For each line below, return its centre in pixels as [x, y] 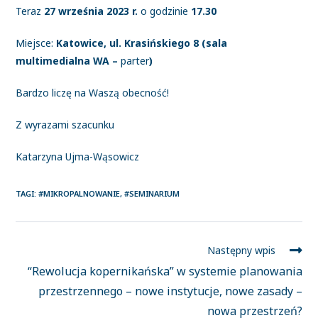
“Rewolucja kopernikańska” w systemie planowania [165, 271]
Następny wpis [241, 250]
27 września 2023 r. [93, 11]
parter [135, 61]
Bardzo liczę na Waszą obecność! [93, 93]
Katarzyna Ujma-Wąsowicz [78, 157]
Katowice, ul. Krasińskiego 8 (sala [142, 43]
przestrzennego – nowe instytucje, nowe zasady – [170, 291]
